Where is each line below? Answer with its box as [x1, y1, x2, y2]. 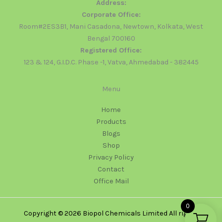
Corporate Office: [81, 10, 141, 19]
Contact [98, 165, 124, 173]
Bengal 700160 [87, 34, 135, 43]
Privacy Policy [88, 153, 134, 162]
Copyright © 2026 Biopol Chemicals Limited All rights [23, 209, 199, 218]
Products [96, 117, 126, 126]
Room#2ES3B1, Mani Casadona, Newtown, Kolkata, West [19, 22, 203, 31]
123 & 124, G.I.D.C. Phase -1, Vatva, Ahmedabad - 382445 [23, 57, 199, 66]
